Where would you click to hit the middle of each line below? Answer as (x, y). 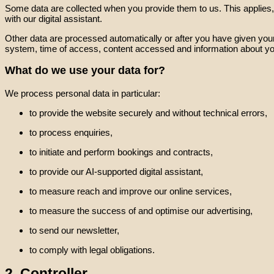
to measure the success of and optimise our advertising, (141, 210)
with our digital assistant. (54, 18)
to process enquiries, (71, 132)
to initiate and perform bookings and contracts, (121, 152)
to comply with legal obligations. (92, 250)
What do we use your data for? (85, 71)
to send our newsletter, (74, 230)
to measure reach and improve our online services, (131, 191)
